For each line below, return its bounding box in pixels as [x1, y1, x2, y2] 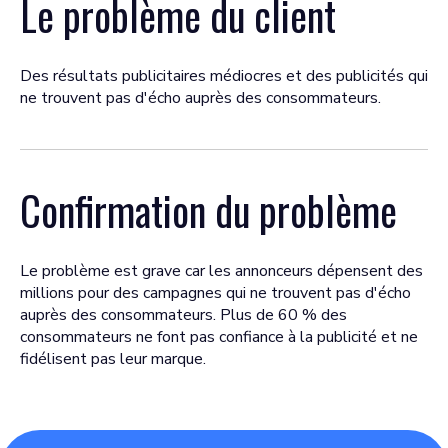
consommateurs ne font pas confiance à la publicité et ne [20, 326, 418, 348]
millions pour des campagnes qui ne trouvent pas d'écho [20, 282, 411, 304]
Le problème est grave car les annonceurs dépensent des [20, 260, 423, 282]
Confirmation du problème [20, 180, 397, 240]
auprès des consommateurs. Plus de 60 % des [20, 304, 347, 326]
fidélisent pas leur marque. [20, 348, 206, 370]
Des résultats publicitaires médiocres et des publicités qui [20, 65, 428, 87]
